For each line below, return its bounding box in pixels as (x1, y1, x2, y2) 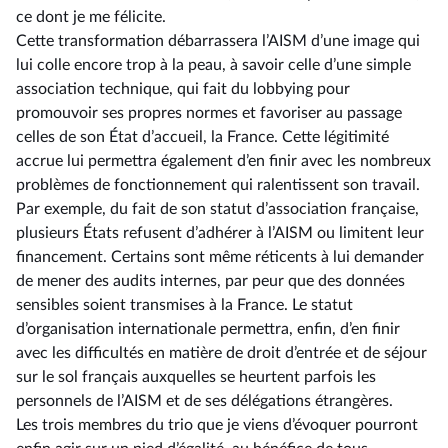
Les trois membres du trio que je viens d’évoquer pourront (16, 417, 418, 433)
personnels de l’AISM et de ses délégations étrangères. (16, 393, 393, 409)
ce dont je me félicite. (16, 9, 166, 25)
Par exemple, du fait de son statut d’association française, (16, 201, 419, 217)
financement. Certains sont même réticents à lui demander (16, 249, 424, 265)
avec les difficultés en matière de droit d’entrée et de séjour (16, 345, 427, 361)
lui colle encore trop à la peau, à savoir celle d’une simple (16, 57, 411, 73)
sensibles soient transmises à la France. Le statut (16, 297, 353, 313)
